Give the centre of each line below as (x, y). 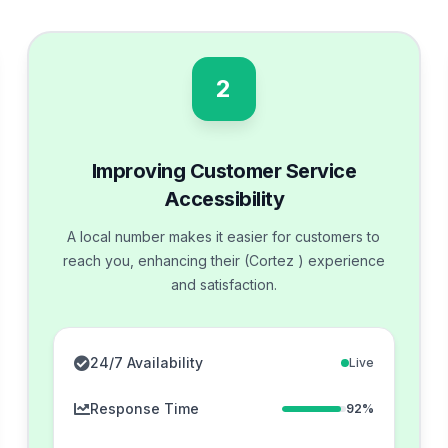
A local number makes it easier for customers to (224, 236)
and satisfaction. (223, 284)
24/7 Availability (146, 362)
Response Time (144, 408)
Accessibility (223, 198)
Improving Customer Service (224, 170)
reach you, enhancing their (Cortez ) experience (223, 260)
